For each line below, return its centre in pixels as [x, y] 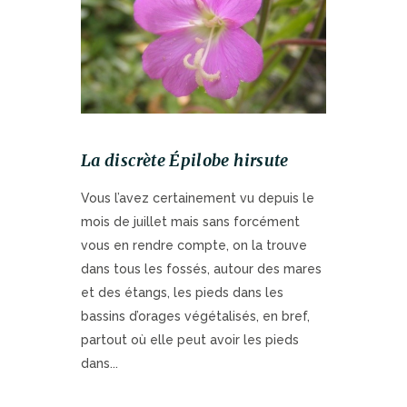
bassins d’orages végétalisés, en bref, [195, 316]
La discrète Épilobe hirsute [185, 160]
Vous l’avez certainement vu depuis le [198, 198]
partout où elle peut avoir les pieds [190, 339]
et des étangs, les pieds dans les [182, 292]
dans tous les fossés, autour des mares [201, 268]
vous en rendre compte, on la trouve [194, 245]
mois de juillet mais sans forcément [190, 221]
